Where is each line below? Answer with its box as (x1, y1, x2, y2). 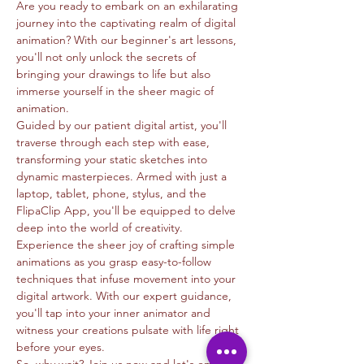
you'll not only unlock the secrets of (16, 50, 199, 64)
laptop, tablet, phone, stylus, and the (16, 186, 210, 201)
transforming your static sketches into (16, 152, 210, 167)
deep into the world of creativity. (16, 220, 183, 235)
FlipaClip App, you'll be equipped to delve (16, 203, 239, 218)
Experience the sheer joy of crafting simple (16, 237, 238, 252)
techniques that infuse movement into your (16, 271, 239, 286)
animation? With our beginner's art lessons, (16, 32, 240, 47)
